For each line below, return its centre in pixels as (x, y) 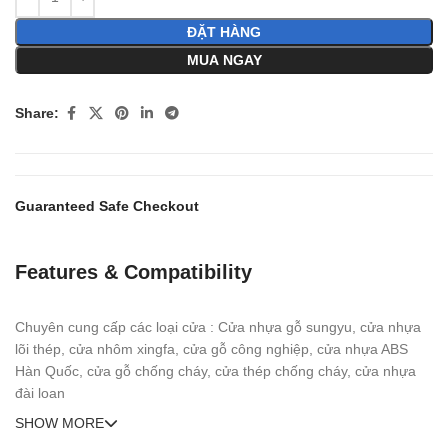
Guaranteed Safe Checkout (107, 205)
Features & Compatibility (133, 271)
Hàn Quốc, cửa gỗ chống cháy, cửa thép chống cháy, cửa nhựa (215, 370)
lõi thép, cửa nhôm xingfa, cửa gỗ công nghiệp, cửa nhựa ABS (211, 348)
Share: (37, 113)
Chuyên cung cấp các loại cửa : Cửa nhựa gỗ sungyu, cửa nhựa (218, 326)
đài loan (40, 392)
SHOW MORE (59, 422)
